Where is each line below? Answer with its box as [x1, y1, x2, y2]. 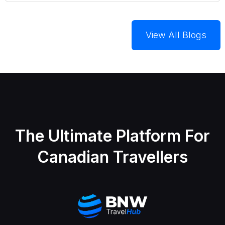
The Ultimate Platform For [15, 126, 210, 146]
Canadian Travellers [37, 147, 188, 167]
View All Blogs [146, 30, 206, 40]
